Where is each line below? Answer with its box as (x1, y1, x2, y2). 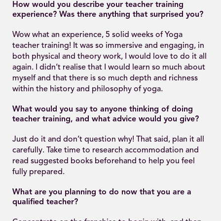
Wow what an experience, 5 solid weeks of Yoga (12, 31, 183, 39)
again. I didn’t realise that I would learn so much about (12, 63, 205, 72)
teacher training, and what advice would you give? (12, 115, 199, 123)
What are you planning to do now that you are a (12, 188, 191, 196)
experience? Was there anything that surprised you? (12, 10, 203, 19)
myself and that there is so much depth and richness (12, 74, 198, 82)
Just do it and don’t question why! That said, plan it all (12, 135, 204, 144)
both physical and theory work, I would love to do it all (12, 52, 207, 61)
